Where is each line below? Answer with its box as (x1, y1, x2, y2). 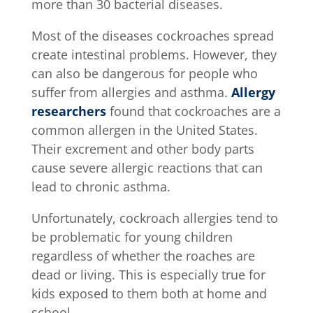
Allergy (231, 83, 275, 101)
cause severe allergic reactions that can (31, 159, 263, 176)
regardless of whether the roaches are (31, 247, 255, 264)
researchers (31, 102, 106, 119)
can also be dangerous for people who (31, 64, 258, 82)
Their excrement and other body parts (31, 140, 254, 157)
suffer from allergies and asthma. (31, 83, 231, 101)
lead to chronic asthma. (31, 177, 174, 195)
